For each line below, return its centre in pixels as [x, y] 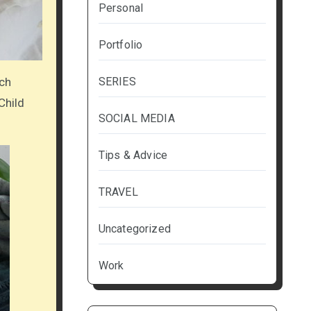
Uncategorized [135, 229]
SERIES [117, 82]
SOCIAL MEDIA [136, 119]
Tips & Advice [133, 155]
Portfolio [120, 45]
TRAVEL [118, 192]
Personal [121, 8]
